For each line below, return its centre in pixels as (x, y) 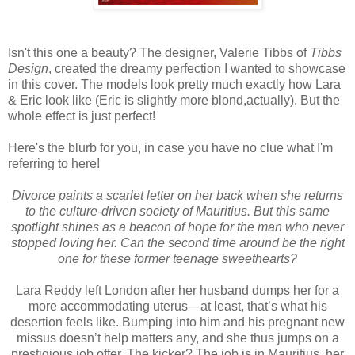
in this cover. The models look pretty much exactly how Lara (174, 85)
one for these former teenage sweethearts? (177, 259)
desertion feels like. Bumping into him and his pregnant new (177, 323)
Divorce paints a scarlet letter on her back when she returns (177, 196)
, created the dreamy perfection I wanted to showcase (197, 69)
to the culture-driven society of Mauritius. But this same (177, 212)
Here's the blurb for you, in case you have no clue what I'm (170, 148)
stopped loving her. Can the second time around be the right (177, 243)
